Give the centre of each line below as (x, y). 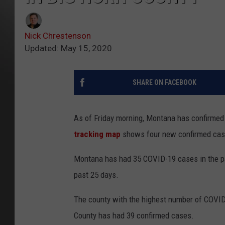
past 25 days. (96, 175)
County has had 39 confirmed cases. (134, 216)
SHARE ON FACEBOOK (164, 83)
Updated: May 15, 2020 (68, 48)
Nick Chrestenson (58, 36)
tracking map (97, 134)
